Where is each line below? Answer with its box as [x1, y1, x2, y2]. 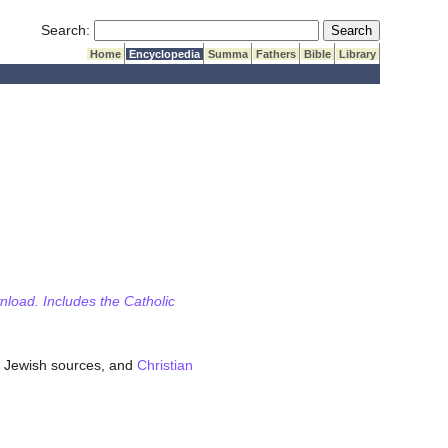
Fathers [253, 48, 300, 60]
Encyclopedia [126, 48, 204, 60]
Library [336, 48, 380, 60]
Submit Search [322, 21, 416, 37]
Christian [136, 357, 193, 373]
